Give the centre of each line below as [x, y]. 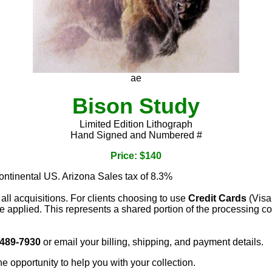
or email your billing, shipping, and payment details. [152, 242]
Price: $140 [136, 156]
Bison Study [136, 106]
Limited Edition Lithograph [136, 124]
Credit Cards [217, 199]
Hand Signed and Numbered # [136, 135]
